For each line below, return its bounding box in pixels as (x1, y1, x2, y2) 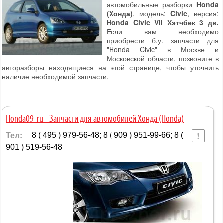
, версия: (187, 8, 219, 19)
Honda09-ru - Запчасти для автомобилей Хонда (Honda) (6, 114, 184, 125)
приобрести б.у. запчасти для (107, 35, 219, 46)
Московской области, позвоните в (107, 53, 219, 64)
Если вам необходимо (107, 26, 219, 37)
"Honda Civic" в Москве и (107, 44, 219, 55)
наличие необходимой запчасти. (2, 71, 109, 82)
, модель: (133, 8, 170, 19)
